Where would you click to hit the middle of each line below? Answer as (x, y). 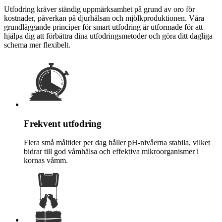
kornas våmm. (46, 161)
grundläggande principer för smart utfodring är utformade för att (103, 27)
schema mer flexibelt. (37, 45)
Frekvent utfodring (63, 123)
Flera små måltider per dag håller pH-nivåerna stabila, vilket (117, 143)
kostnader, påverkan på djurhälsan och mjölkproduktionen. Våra (104, 18)
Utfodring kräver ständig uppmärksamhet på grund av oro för (99, 9)
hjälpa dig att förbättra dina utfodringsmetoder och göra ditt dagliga (108, 36)
